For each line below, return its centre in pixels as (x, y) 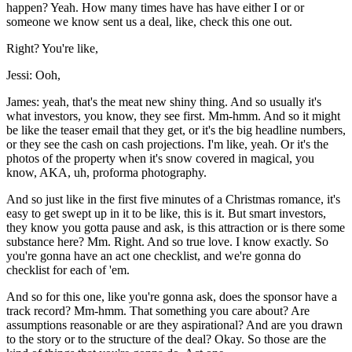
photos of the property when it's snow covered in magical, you (160, 159)
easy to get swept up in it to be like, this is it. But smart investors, (166, 214)
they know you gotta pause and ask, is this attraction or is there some (176, 228)
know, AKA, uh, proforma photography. (106, 173)
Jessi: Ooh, (33, 75)
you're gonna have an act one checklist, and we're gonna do (154, 256)
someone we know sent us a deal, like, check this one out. (149, 22)
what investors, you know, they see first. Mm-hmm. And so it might (173, 116)
